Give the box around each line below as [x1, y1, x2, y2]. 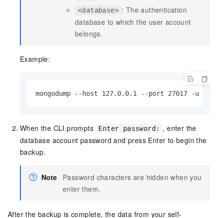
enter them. [63, 184, 101, 194]
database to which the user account [75, 17, 191, 27]
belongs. [75, 29, 103, 39]
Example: [20, 54, 51, 64]
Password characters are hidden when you [63, 172, 202, 182]
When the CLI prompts [20, 123, 96, 133]
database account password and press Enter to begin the [20, 135, 207, 145]
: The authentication [122, 5, 187, 15]
